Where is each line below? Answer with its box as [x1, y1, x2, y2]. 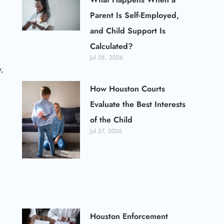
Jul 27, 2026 [90, 126, 122, 135]
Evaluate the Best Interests [90, 98, 186, 110]
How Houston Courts [90, 82, 165, 94]
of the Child [90, 113, 133, 125]
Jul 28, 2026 [90, 52, 123, 62]
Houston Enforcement [90, 210, 168, 222]
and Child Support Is [90, 24, 166, 36]
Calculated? [90, 40, 133, 52]
